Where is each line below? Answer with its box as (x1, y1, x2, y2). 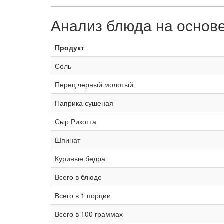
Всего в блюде (55, 172, 102, 182)
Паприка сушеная (55, 98, 113, 108)
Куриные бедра (55, 153, 105, 164)
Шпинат (55, 135, 80, 145)
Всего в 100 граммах (55, 209, 123, 219)
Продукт (55, 42, 84, 53)
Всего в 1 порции (55, 190, 111, 201)
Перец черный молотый (55, 79, 133, 90)
